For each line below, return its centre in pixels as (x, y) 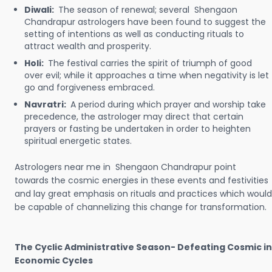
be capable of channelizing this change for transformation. (141, 207)
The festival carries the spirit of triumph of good (150, 63)
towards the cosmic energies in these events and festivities (141, 180)
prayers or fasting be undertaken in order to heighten (138, 129)
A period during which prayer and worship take (168, 104)
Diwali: (40, 10)
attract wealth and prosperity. (88, 46)
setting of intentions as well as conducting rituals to (134, 34)
